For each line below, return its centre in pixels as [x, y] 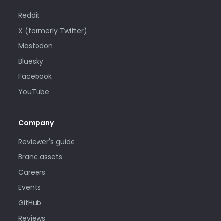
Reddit [29, 16]
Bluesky [31, 61]
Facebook [35, 77]
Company [36, 123]
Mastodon [35, 46]
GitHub [30, 203]
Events [29, 187]
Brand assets [40, 157]
